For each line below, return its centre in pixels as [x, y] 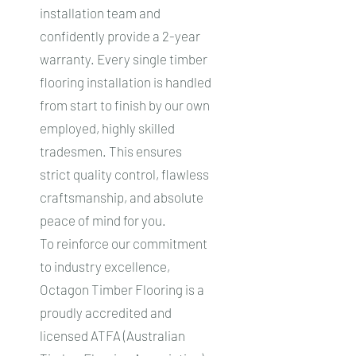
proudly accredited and [106, 312]
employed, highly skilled [107, 128]
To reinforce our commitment [124, 243]
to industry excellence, [105, 266]
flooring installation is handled [126, 82]
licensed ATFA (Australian [112, 335]
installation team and [100, 13]
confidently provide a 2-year [120, 36]
